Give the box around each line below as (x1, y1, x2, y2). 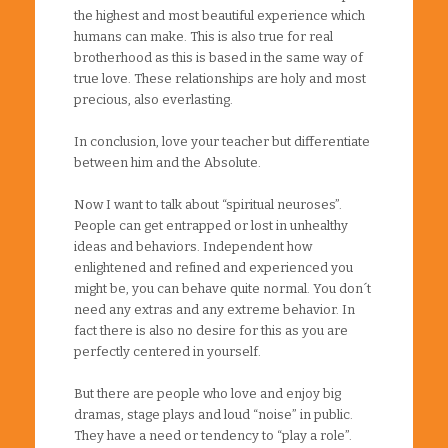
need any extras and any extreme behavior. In (74, 301, 355, 317)
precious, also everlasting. (74, 91, 233, 107)
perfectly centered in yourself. (74, 343, 261, 359)
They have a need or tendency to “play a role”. (74, 427, 352, 443)
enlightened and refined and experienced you (74, 259, 353, 275)
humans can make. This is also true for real (74, 28, 333, 44)
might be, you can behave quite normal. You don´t (74, 280, 371, 296)
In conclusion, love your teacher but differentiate (74, 133, 370, 149)
